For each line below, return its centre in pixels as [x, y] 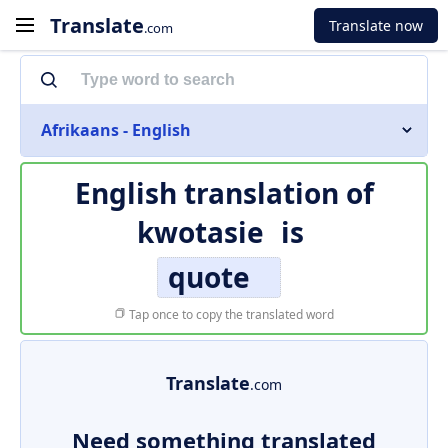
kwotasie [200, 232]
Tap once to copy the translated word [230, 314]
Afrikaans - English [116, 130]
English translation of [224, 193]
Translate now [376, 25]
